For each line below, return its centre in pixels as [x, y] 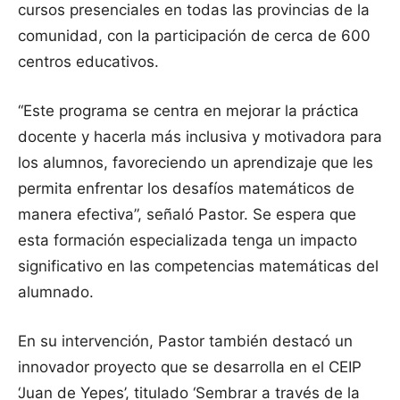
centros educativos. [88, 61]
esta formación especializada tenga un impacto [187, 240]
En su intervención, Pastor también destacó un [185, 341]
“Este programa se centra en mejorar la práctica [188, 110]
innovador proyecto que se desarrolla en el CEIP [190, 367]
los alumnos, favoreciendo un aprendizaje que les [196, 162]
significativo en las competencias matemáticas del [198, 266]
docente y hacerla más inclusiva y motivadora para [200, 136]
